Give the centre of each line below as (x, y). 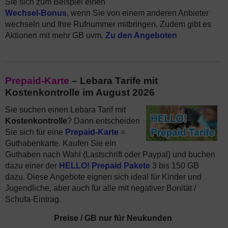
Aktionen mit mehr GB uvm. (55, 35)
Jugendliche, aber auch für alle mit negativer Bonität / (101, 188)
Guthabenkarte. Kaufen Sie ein (61, 143)
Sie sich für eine (35, 132)
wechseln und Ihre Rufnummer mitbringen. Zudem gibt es (108, 24)
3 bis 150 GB (175, 166)
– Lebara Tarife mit (113, 81)
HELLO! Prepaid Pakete (105, 166)
